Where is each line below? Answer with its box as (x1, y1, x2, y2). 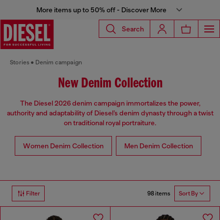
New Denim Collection (57, 76, 163, 91)
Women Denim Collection (23, 142, 104, 150)
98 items (147, 190, 170, 197)
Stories (10, 59, 30, 66)
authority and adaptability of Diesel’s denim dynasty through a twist (6, 109, 214, 117)
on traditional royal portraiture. (64, 119, 156, 127)
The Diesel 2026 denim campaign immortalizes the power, (20, 99, 200, 108)
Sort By (179, 190, 198, 197)
